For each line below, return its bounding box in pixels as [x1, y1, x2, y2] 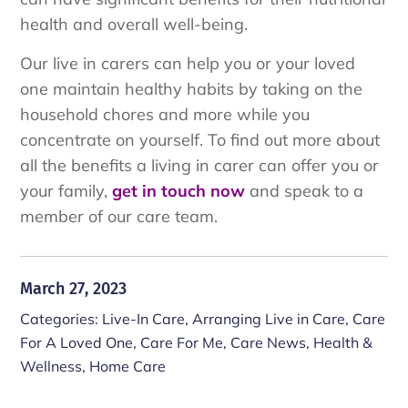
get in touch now [112, 179, 246, 201]
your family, [20, 179, 113, 201]
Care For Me [140, 333, 224, 352]
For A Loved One [20, 333, 134, 352]
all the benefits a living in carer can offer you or [20, 154, 380, 176]
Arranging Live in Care [192, 310, 346, 329]
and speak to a [245, 179, 364, 201]
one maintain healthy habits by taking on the [20, 77, 363, 99]
